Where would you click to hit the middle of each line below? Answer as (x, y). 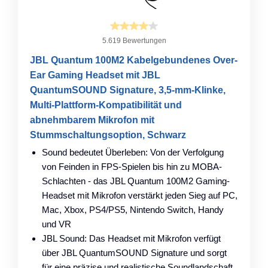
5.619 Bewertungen (134, 40)
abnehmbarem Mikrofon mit (92, 120)
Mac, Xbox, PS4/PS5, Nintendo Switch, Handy (133, 209)
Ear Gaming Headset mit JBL (95, 75)
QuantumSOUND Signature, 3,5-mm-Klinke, (128, 90)
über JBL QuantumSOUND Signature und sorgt (134, 252)
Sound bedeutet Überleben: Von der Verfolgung (133, 152)
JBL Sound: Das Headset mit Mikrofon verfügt (131, 238)
